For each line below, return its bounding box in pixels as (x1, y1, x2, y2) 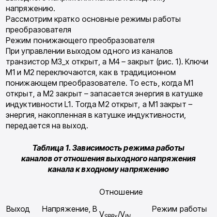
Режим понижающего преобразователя (6, 35, 155, 46)
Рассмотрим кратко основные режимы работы (6, 14, 181, 24)
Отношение (99, 187, 143, 197)
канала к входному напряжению (47, 164, 170, 174)
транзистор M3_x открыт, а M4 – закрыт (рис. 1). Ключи (6, 57, 209, 67)
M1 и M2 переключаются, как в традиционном (6, 67, 176, 77)
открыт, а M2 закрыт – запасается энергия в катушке (6, 89, 203, 99)
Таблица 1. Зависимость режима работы (32, 143, 185, 153)
